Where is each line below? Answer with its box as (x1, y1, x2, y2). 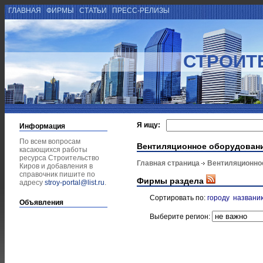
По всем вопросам (19, 137, 80, 146)
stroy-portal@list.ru (45, 178, 104, 187)
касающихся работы (19, 146, 87, 154)
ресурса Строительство (19, 154, 99, 162)
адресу (19, 178, 45, 187)
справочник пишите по (19, 170, 95, 178)
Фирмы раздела (137, 176, 206, 186)
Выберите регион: (150, 212, 212, 221)
